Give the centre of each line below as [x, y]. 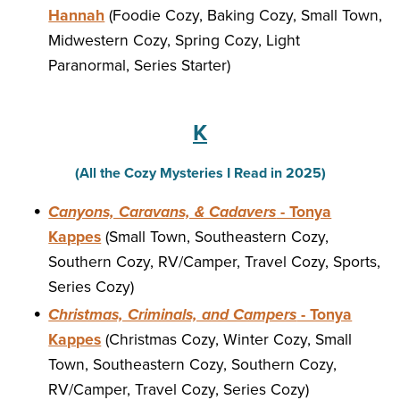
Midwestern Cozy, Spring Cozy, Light [175, 41]
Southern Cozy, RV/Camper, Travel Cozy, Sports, [215, 262]
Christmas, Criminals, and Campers [173, 315]
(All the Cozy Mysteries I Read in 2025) [200, 174]
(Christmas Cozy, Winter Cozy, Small [227, 340]
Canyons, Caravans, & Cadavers [162, 212]
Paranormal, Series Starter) [140, 66]
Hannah [77, 16]
